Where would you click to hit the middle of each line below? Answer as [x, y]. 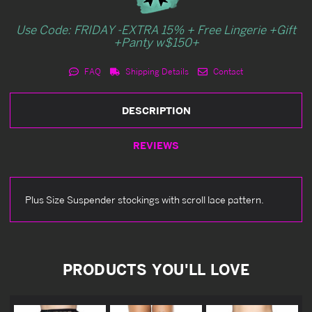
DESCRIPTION [156, 110]
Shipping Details [156, 71]
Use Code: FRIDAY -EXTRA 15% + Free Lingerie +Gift [156, 29]
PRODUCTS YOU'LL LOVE [156, 269]
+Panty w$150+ [156, 42]
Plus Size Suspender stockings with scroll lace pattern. [145, 199]
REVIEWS [156, 145]
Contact [227, 71]
